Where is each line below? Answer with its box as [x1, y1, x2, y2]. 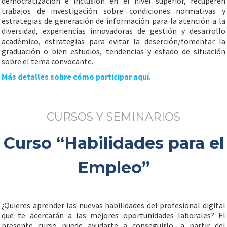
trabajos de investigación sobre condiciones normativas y [2, 6, 225, 16]
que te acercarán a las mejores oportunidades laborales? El [2, 210, 225, 220]
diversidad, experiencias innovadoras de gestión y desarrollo [2, 26, 225, 36]
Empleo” [77, 158, 150, 177]
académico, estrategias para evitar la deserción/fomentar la [2, 36, 225, 46]
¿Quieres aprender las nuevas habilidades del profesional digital [2, 200, 225, 210]
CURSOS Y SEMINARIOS [47, 110, 180, 124]
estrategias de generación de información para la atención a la [2, 16, 225, 26]
